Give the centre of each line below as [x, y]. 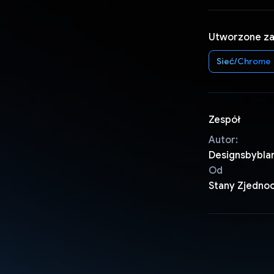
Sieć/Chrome [243, 61]
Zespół [224, 120]
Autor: [223, 140]
